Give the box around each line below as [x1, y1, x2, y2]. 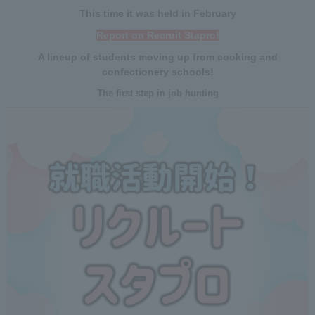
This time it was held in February [79, 8, 236, 20]
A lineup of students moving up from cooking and [37, 51, 278, 63]
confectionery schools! [101, 66, 214, 78]
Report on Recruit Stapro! [96, 30, 219, 41]
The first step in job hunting [96, 88, 219, 99]
